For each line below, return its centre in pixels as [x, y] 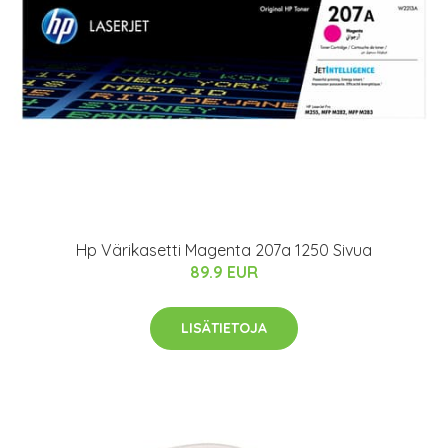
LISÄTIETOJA [224, 327]
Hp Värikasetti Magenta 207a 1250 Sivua [224, 249]
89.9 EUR [224, 271]
